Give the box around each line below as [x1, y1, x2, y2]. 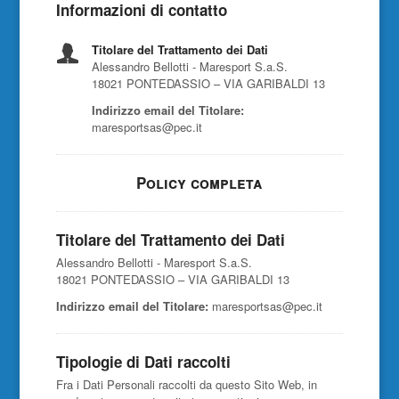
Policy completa [136, 172, 263, 193]
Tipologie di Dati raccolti [55, 351, 231, 372]
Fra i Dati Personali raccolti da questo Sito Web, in [55, 376, 317, 393]
